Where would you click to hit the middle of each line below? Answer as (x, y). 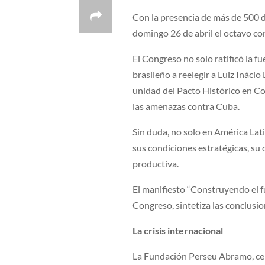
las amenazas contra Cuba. (186, 106)
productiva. (156, 164)
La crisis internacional (178, 231)
